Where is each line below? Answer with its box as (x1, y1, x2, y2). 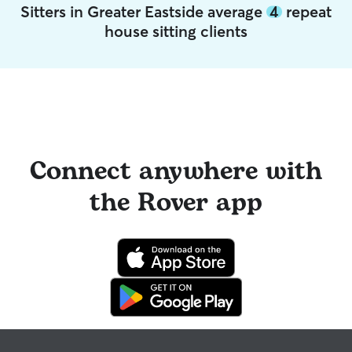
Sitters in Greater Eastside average (20, 2, 266, 21)
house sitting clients (104, 21, 247, 41)
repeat (282, 2, 332, 21)
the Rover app (90, 184, 262, 222)
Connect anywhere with (30, 152, 322, 191)
